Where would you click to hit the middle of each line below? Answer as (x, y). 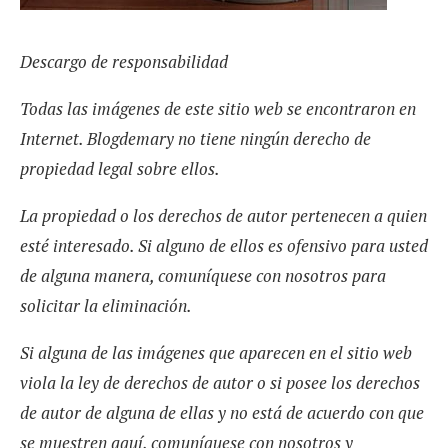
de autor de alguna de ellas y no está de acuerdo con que (222, 413)
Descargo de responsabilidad (124, 62)
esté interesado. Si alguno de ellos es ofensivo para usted (224, 246)
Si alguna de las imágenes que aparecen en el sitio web (216, 353)
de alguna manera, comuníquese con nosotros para (203, 276)
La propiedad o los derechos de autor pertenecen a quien (223, 216)
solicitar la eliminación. (106, 306)
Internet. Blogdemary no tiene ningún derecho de (195, 139)
